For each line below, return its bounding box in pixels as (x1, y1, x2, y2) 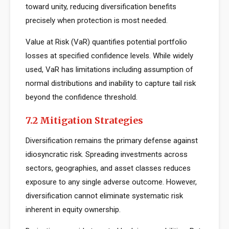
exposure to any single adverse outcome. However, (26, 177, 197, 187)
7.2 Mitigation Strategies (26, 114, 143, 126)
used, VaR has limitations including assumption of (26, 65, 193, 74)
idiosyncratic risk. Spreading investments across (26, 150, 188, 159)
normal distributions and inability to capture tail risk (26, 79, 196, 88)
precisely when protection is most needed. (26, 16, 168, 25)
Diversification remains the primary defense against (26, 136, 198, 145)
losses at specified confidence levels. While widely (26, 51, 193, 60)
